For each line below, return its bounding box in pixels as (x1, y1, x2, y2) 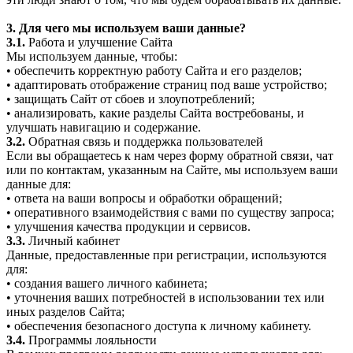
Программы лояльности (25, 333, 157, 347)
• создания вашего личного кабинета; (6, 277, 207, 291)
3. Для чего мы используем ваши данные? (6, 21, 246, 35)
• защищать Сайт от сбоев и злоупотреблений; (6, 92, 255, 106)
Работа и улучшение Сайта (25, 35, 173, 50)
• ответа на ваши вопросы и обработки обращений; (6, 191, 282, 206)
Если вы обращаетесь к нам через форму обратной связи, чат (6, 149, 333, 163)
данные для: (6, 177, 71, 191)
